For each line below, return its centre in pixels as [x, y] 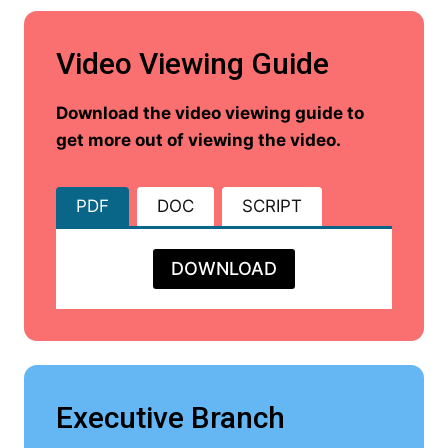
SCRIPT [272, 206]
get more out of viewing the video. [198, 140]
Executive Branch [170, 417]
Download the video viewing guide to [210, 113]
